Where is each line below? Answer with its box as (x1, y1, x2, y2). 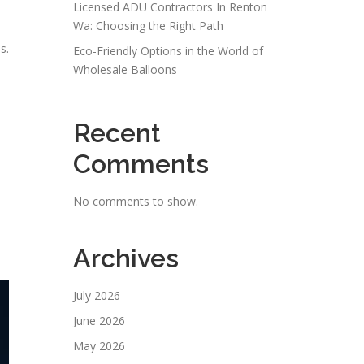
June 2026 (73, 313, 125, 328)
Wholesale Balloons (73, 62, 177, 77)
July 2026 (73, 288, 120, 303)
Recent (73, 118, 161, 148)
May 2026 (73, 338, 125, 353)
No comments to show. (73, 193, 198, 209)
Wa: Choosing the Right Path (73, 18, 223, 33)
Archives (73, 243, 179, 273)
